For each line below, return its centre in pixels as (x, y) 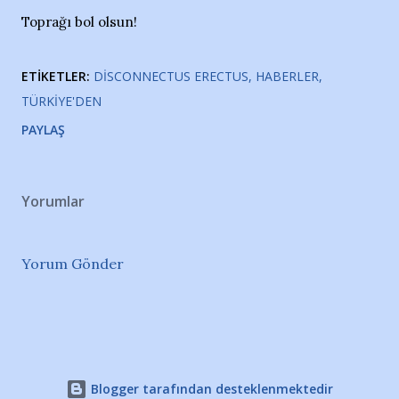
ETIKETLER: (56, 76)
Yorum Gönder (73, 264)
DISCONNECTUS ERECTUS (171, 76)
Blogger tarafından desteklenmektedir (210, 389)
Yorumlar (53, 201)
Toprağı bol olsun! (79, 22)
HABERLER (287, 76)
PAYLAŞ (43, 130)
